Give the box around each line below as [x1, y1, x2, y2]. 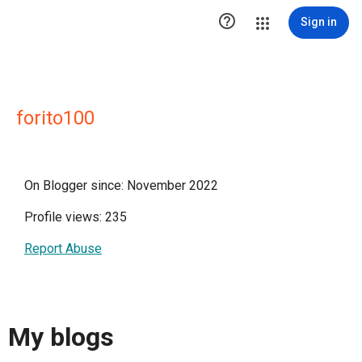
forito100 [16, 107, 95, 129]
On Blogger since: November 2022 [24, 178, 218, 193]
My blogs [8, 322, 114, 353]
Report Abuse [24, 241, 102, 256]
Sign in [301, 15, 337, 28]
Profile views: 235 [24, 209, 127, 225]
